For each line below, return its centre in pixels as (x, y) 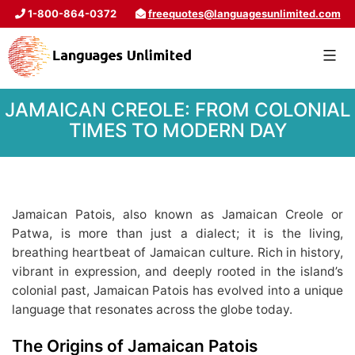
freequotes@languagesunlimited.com (244, 13)
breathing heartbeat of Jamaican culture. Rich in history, (177, 252)
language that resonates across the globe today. (152, 309)
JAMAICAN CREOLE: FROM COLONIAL (177, 110)
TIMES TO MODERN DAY (177, 131)
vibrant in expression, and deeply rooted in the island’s (177, 271)
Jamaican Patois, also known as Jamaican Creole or (177, 214)
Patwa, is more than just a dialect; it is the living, (177, 233)
